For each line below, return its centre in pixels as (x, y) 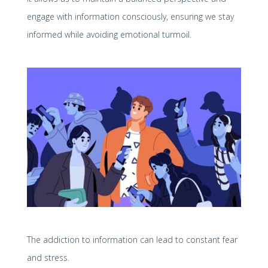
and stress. (48, 257)
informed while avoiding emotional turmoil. (109, 34)
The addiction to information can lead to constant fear (132, 239)
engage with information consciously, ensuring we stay (130, 16)
